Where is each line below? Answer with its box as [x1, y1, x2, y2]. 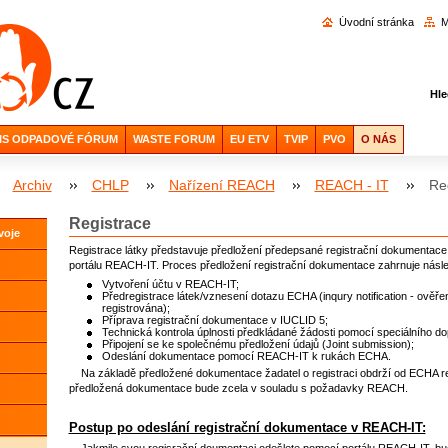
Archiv [12, 177, 52, 193]
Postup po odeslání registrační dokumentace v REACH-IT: [68, 420, 426, 436]
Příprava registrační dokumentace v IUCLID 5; [102, 313, 329, 326]
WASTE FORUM [132, 133, 215, 145]
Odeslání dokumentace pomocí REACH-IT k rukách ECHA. [102, 349, 395, 362]
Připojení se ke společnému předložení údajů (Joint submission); [102, 337, 415, 350]
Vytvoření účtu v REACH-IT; [102, 277, 240, 290]
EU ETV [229, 133, 269, 145]
